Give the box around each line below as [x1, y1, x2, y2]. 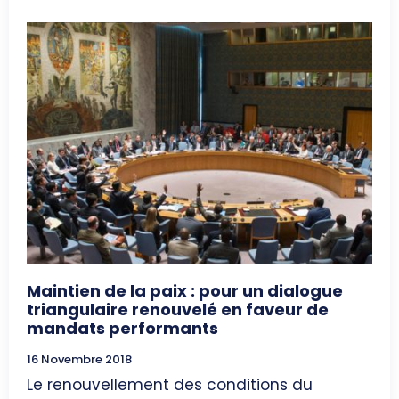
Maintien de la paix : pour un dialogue [27, 280, 343, 303]
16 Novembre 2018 [27, 351, 132, 369]
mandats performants [27, 317, 218, 340]
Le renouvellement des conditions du [27, 374, 313, 396]
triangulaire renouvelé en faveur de [27, 298, 329, 322]
